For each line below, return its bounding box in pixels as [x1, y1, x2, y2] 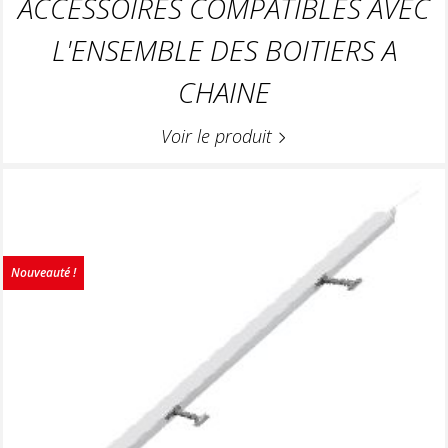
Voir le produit [161, 124, 277, 149]
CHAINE [178, 73, 270, 112]
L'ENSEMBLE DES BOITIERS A [51, 31, 397, 70]
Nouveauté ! [11, 264, 76, 282]
